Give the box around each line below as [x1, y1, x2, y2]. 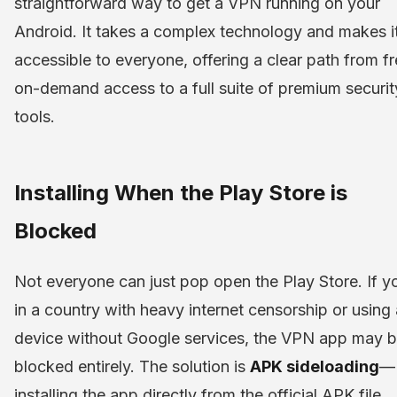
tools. [14, 107, 55, 127]
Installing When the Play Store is [14, 180, 347, 206]
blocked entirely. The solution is [14, 357, 250, 377]
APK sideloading [250, 357, 379, 377]
